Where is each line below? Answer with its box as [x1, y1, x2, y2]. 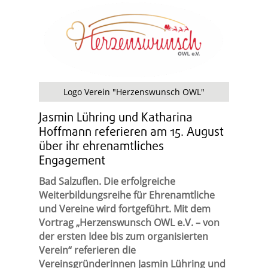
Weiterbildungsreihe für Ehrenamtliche [38, 188, 215, 202]
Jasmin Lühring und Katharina [38, 109, 193, 128]
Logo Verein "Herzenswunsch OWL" [63, 86, 205, 98]
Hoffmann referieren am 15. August [38, 123, 224, 142]
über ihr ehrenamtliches [38, 138, 164, 157]
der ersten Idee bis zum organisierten [38, 230, 208, 243]
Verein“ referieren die [38, 243, 136, 257]
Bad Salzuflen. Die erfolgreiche [38, 175, 175, 188]
